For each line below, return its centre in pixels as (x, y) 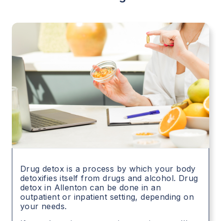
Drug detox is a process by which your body (108, 169)
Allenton (71, 188)
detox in (37, 188)
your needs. (44, 206)
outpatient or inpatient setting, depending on (107, 197)
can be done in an (124, 188)
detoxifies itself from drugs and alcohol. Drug (109, 178)
